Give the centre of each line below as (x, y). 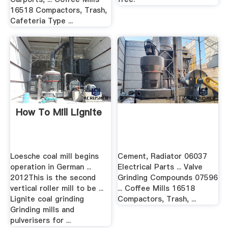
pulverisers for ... (40, 221)
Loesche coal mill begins (54, 156)
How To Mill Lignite (59, 112)
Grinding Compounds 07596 (168, 178)
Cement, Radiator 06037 (163, 156)
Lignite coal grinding (47, 199)
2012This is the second (53, 178)
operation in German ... (50, 167)
